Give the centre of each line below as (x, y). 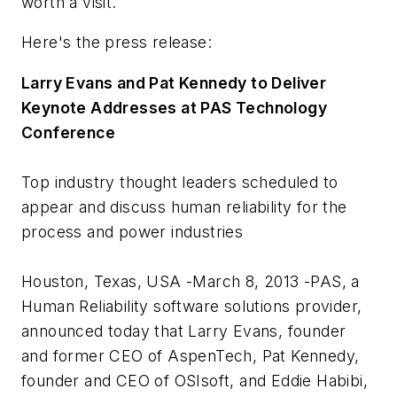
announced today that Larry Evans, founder (184, 331)
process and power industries (132, 231)
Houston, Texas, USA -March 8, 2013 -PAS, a (191, 281)
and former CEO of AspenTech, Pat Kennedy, (191, 355)
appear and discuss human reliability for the (184, 206)
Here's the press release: (119, 43)
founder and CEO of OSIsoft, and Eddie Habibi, (195, 380)
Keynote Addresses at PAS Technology (174, 107)
